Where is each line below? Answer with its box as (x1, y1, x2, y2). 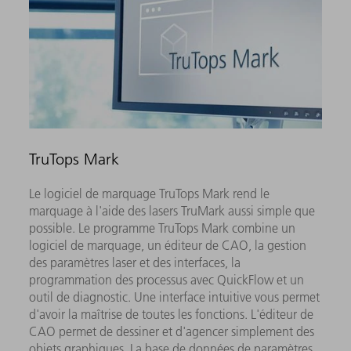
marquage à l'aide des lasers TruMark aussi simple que (29, 203, 316, 219)
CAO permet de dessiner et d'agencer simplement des (29, 324, 315, 340)
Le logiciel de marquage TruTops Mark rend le (29, 186, 270, 202)
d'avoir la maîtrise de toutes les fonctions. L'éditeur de (29, 306, 314, 323)
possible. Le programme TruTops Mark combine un (29, 220, 296, 237)
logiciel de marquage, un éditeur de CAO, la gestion (29, 237, 307, 254)
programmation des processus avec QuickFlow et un (29, 272, 305, 288)
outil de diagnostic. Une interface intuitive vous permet (29, 289, 320, 306)
